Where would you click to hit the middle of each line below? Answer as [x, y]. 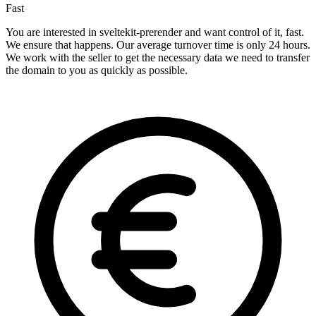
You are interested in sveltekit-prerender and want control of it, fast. [155, 32]
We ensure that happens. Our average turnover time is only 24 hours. [158, 45]
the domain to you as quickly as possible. [97, 71]
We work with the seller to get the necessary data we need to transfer [158, 58]
